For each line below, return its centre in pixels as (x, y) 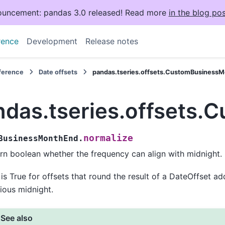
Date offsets (58, 72)
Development (52, 41)
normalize (108, 138)
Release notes (111, 41)
